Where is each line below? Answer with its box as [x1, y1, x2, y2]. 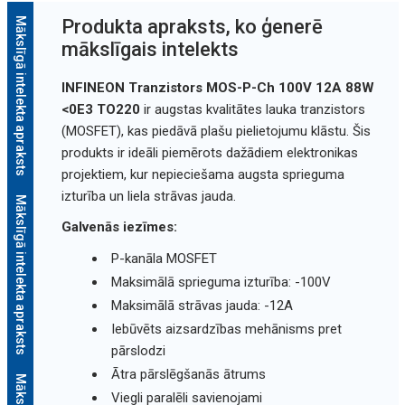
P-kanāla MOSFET [110, 250, 217, 267]
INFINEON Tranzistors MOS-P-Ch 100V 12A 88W [61, 79, 374, 96]
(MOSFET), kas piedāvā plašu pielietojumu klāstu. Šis [61, 122, 371, 139]
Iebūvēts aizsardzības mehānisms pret [110, 320, 342, 337]
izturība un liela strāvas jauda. [61, 187, 236, 204]
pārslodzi [110, 342, 165, 359]
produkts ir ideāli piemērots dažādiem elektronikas [61, 144, 358, 161]
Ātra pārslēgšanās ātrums [110, 365, 266, 382]
